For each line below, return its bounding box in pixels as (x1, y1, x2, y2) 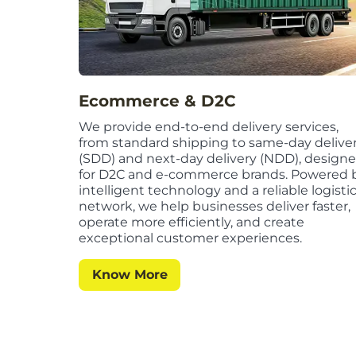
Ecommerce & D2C (79, 91, 236, 111)
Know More (91, 267, 168, 283)
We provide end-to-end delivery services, (79, 119, 339, 135)
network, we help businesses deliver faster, (79, 199, 351, 215)
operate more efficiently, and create (79, 215, 305, 230)
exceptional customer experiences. (79, 230, 303, 246)
